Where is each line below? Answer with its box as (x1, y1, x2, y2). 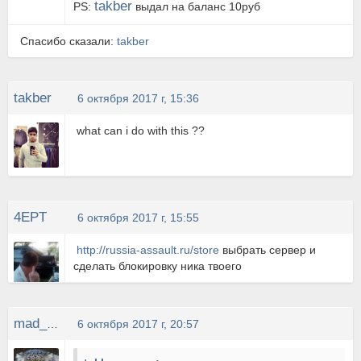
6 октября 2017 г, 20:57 (77, 317, 200, 330)
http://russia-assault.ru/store (77, 243, 220, 256)
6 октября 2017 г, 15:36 (77, 92, 200, 105)
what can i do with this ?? (73, 124, 209, 137)
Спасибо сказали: (20, 35, 117, 48)
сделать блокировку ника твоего (73, 259, 243, 272)
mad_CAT (47, 317, 58, 330)
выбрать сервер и (219, 243, 317, 256)
